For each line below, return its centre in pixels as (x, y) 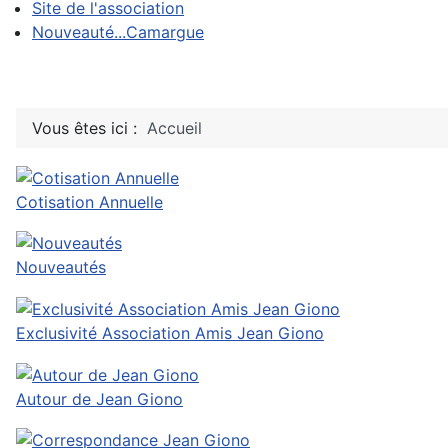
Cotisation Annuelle (89, 201)
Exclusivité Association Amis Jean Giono (170, 332)
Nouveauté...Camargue (118, 32)
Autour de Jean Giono (99, 398)
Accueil (174, 128)
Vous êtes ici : (89, 128)
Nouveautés (61, 267)
